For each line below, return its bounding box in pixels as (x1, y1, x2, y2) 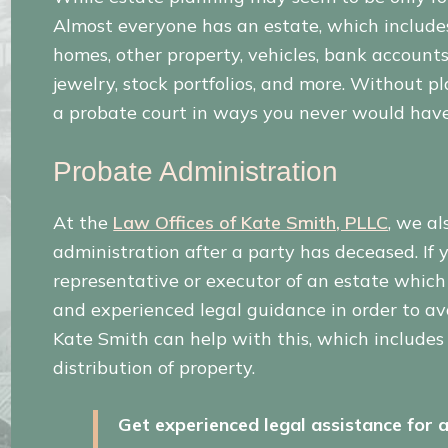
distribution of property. (53, 356, 256, 380)
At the (53, 211, 114, 235)
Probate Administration (53, 156, 339, 188)
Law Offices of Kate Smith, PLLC (113, 211, 389, 235)
